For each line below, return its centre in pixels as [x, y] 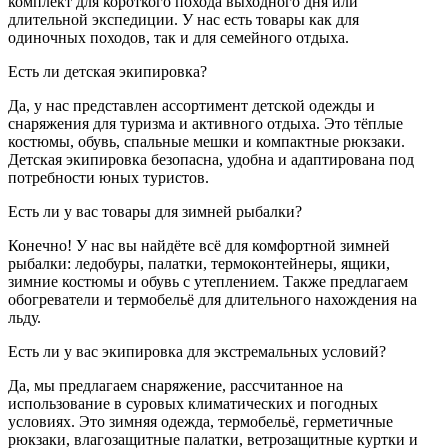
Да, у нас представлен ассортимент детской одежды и [191, 106]
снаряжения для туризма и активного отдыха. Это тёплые [205, 124]
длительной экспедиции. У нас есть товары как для [183, 20]
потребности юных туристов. [108, 178]
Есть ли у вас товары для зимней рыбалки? [155, 212]
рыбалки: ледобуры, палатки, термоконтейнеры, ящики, [199, 264]
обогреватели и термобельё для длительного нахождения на [212, 300]
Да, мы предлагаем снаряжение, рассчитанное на [175, 386]
